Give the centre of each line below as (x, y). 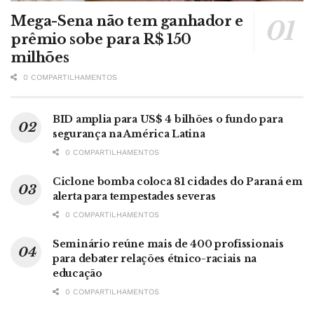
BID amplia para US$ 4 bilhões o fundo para (168, 119)
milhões (40, 57)
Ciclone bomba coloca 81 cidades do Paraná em (178, 181)
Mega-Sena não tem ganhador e (127, 21)
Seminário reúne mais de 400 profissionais (168, 244)
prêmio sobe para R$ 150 (101, 39)
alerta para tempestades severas (134, 196)
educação (77, 273)
